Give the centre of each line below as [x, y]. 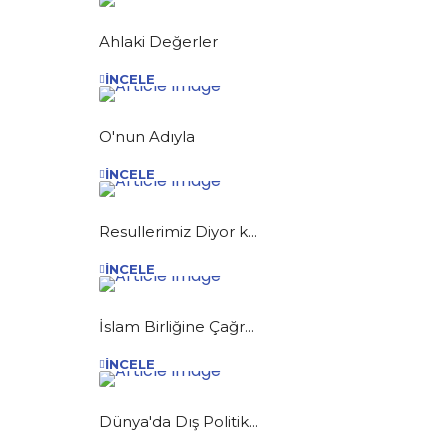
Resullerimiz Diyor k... [178, 231]
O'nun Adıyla [147, 136]
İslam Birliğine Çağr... [176, 326]
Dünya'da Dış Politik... [178, 421]
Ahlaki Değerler [158, 41]
